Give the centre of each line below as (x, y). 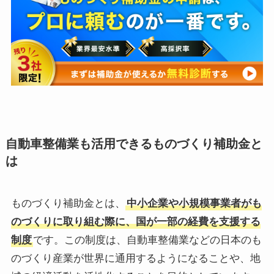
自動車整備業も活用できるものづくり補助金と (134, 144)
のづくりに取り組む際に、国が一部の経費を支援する (135, 222)
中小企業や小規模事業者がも (194, 204)
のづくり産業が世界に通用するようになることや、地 (135, 259)
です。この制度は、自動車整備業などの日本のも (147, 240)
